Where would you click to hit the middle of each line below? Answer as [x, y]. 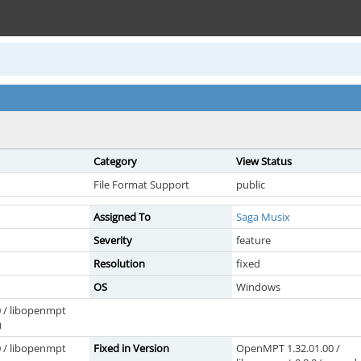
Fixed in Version [131, 348]
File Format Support [141, 185]
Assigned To [122, 217]
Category [115, 161]
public [251, 185]
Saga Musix [263, 217]
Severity [113, 240]
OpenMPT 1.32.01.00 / [288, 348]
